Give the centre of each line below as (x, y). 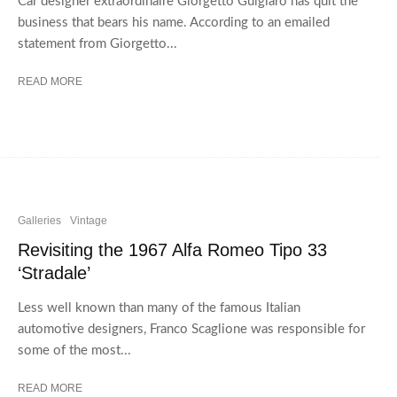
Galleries (39, 220)
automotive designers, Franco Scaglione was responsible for (191, 329)
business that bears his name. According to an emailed (174, 22)
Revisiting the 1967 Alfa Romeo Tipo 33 (172, 249)
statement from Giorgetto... (97, 43)
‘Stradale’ (54, 272)
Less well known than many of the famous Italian (159, 307)
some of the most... (74, 350)
